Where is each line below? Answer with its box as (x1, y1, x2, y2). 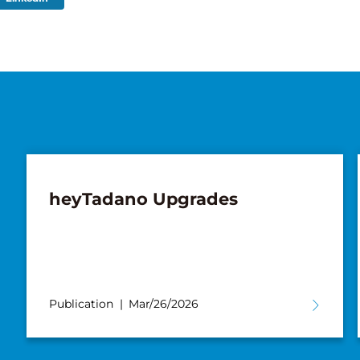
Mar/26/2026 (128, 297, 198, 311)
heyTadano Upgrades (48, 189, 238, 209)
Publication (48, 297, 113, 311)
